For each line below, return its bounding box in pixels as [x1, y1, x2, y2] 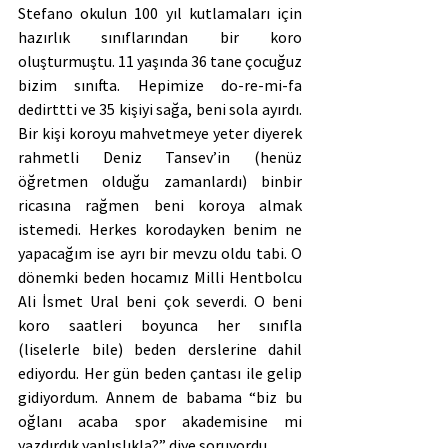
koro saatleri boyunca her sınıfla [18, 314, 302, 335]
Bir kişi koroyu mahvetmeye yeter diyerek [18, 122, 302, 143]
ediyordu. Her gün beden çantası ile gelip [18, 362, 302, 383]
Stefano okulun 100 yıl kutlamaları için [18, 2, 302, 23]
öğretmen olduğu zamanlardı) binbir [18, 170, 302, 191]
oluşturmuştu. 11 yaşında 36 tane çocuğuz [18, 50, 302, 71]
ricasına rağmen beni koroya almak [18, 194, 302, 215]
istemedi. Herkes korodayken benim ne [18, 218, 302, 239]
